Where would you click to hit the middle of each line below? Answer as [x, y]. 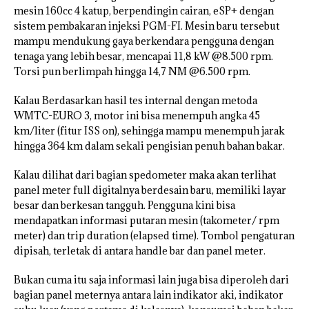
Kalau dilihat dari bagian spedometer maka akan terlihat [145, 175]
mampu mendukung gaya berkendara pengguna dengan [144, 41]
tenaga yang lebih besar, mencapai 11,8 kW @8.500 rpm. [143, 57]
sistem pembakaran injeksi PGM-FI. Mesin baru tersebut [147, 26]
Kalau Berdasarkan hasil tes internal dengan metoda [136, 101]
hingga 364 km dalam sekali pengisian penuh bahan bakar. [149, 146]
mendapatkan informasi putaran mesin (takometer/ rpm [147, 221]
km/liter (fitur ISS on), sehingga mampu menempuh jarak [149, 131]
